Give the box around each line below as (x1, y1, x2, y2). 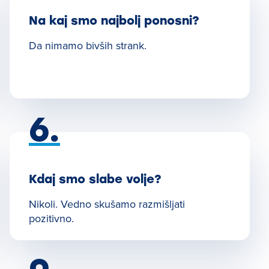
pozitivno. (29, 211, 74, 226)
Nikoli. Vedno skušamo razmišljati (29, 196, 185, 211)
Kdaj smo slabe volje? (29, 172, 162, 186)
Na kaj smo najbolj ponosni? (29, 13, 199, 28)
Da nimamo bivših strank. (29, 38, 147, 53)
